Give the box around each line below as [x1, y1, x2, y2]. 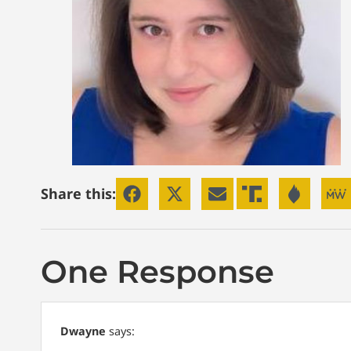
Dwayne [60, 323, 106, 338]
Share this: [41, 183, 116, 203]
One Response [41, 251, 274, 291]
